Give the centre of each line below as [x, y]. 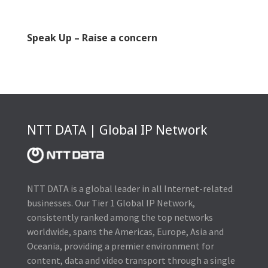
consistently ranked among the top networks [120, 217]
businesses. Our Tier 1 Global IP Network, [111, 203]
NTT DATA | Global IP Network [117, 130]
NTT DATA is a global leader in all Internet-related [130, 189]
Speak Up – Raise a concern [92, 38]
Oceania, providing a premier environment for [120, 246]
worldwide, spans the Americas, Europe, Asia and [125, 232]
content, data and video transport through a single [131, 261]
